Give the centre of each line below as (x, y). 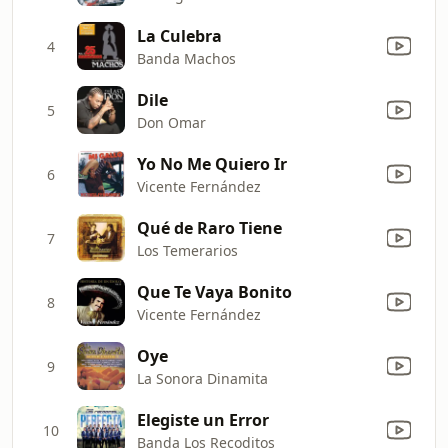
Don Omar (171, 122)
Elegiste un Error (203, 419)
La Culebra (179, 35)
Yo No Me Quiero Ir (212, 163)
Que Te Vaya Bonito (214, 291)
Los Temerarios (187, 250)
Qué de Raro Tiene (209, 227)
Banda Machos (186, 58)
